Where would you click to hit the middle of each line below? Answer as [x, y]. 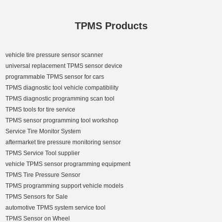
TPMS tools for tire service [41, 110]
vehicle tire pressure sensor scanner [55, 55]
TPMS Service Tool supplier [43, 153]
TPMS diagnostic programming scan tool [60, 99]
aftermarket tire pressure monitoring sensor [63, 142]
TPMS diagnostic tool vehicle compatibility [62, 88]
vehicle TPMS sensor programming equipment [68, 164]
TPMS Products [111, 26]
